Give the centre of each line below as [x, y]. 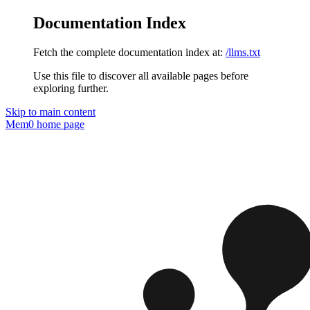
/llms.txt [243, 52]
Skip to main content [51, 111]
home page [59, 124]
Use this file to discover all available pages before [141, 75]
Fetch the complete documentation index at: [128, 52]
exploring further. [71, 88]
